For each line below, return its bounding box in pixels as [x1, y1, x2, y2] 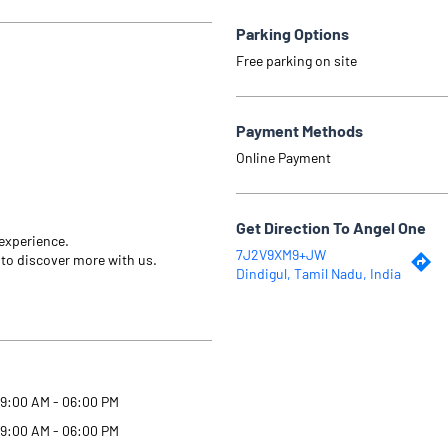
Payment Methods [236, 120, 363, 140]
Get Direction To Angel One [236, 217, 426, 237]
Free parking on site [236, 51, 357, 69]
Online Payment [236, 148, 331, 166]
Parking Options [236, 23, 349, 43]
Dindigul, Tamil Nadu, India [236, 264, 401, 282]
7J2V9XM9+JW [236, 245, 326, 263]
